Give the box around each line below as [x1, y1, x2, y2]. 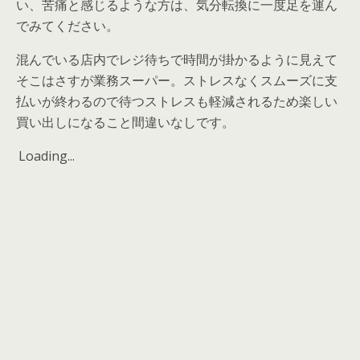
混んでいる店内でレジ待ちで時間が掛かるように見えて [16, 50, 337, 68]
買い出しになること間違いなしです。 [16, 112, 235, 131]
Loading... [18, 146, 75, 165]
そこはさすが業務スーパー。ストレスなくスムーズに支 [16, 71, 337, 89]
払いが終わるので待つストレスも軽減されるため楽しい [16, 92, 337, 110]
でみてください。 [16, 16, 119, 35]
